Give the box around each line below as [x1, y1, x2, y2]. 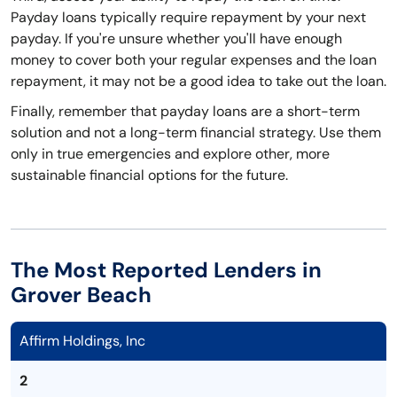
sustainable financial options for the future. [11, 166, 288, 185]
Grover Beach [11, 281, 152, 309]
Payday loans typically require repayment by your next [11, 8, 366, 27]
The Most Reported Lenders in [11, 256, 322, 284]
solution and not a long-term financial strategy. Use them [11, 123, 381, 143]
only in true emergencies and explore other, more [11, 144, 330, 164]
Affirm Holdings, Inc [19, 331, 145, 351]
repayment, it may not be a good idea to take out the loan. [11, 72, 386, 91]
